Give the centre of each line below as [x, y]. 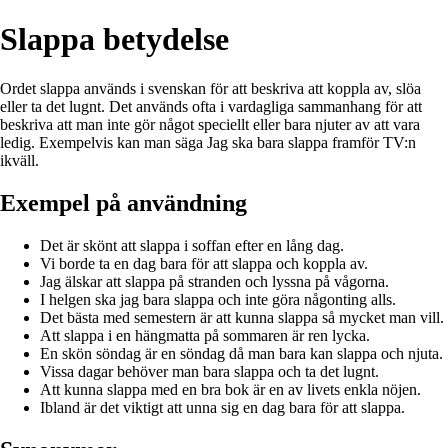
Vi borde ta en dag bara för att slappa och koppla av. [204, 263]
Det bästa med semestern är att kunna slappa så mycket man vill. [242, 317]
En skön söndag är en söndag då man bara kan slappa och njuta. [241, 353]
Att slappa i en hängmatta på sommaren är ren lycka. [205, 335]
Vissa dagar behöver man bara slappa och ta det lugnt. [209, 371]
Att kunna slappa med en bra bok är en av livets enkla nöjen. [230, 389]
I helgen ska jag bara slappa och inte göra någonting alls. [218, 299]
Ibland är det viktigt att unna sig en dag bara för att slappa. [222, 407]
